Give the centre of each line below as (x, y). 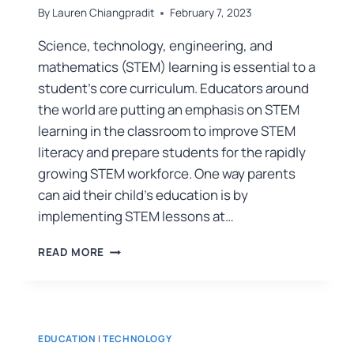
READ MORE (72, 252)
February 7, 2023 (211, 13)
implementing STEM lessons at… (136, 217)
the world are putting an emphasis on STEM (169, 110)
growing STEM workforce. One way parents (167, 174)
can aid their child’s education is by (143, 195)
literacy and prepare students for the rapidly (172, 153)
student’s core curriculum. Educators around (173, 88)
